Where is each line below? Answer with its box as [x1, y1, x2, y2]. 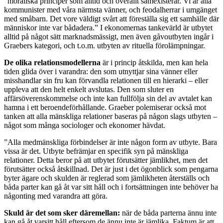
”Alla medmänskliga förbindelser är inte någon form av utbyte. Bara [4, 138, 217, 147]
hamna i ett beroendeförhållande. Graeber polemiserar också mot [4, 103, 206, 112]
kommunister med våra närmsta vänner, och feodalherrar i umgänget [4, 5, 217, 14]
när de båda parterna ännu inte [120, 209, 217, 218]
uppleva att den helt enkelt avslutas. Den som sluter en [4, 85, 174, 94]
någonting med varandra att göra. [4, 192, 108, 201]
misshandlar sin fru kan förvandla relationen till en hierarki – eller [4, 76, 208, 85]
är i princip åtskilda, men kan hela [101, 58, 208, 67]
